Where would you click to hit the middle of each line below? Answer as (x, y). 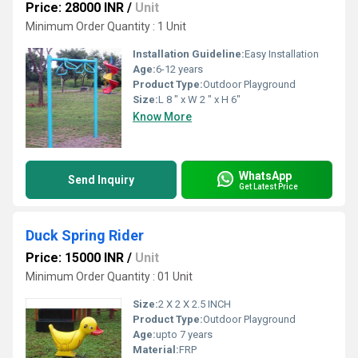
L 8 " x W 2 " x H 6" (199, 99)
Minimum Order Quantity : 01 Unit (109, 276)
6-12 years (179, 69)
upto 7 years (184, 334)
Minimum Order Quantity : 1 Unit (106, 26)
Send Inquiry (101, 180)
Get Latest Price (268, 186)
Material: (156, 350)
